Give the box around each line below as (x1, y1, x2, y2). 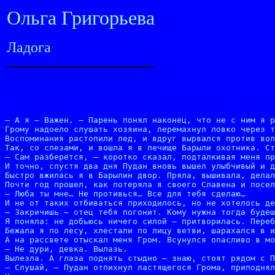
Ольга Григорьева (7, 7, 155, 29)
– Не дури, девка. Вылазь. (5, 244, 128, 254)
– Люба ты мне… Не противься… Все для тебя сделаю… (5, 189, 246, 198)
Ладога (7, 39, 51, 55)
